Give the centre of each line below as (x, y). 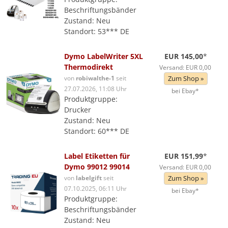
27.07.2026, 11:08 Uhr (95, 89)
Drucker (78, 110)
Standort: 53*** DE (97, 31)
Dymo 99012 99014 (97, 167)
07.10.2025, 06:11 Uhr (95, 188)
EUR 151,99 (184, 156)
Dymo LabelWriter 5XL (104, 56)
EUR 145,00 (184, 56)
